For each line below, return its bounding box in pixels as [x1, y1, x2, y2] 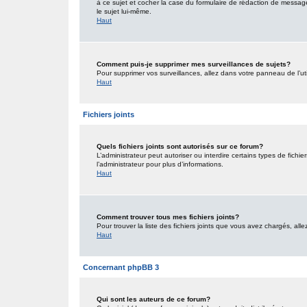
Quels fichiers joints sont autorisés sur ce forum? [97, 143, 263, 150]
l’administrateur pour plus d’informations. [97, 160, 223, 168]
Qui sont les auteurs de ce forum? [97, 295, 210, 303]
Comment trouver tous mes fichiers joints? [97, 213, 239, 221]
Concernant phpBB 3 [83, 263, 159, 271]
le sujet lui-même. [97, 8, 151, 15]
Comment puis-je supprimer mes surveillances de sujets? [97, 60, 291, 68]
